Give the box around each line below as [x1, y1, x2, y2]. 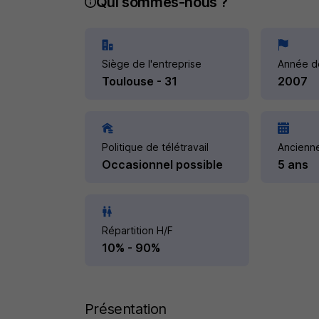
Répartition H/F [101, 224, 173, 236]
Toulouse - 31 [101, 74, 177, 88]
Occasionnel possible [101, 157, 223, 172]
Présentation [84, 300, 167, 318]
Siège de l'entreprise [101, 58, 202, 70]
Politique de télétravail [101, 141, 209, 153]
